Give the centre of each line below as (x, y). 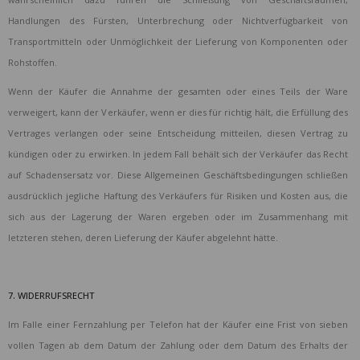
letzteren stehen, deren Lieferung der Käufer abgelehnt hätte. (143, 238)
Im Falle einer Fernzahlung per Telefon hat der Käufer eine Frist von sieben (178, 325)
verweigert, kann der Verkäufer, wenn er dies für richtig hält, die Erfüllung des (178, 112)
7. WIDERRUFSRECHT (51, 296)
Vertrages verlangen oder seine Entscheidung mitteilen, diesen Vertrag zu (178, 133)
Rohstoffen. (33, 63)
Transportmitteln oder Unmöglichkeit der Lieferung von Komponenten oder (178, 42)
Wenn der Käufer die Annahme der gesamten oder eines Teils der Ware (178, 92)
